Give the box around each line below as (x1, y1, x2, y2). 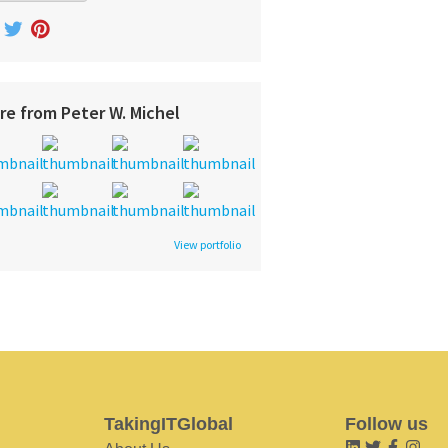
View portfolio (174, 237, 241, 253)
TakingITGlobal (103, 414, 233, 435)
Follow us (345, 414, 428, 435)
